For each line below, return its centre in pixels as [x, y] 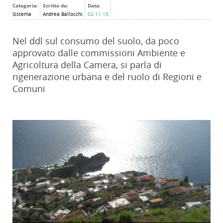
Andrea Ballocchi [63, 14]
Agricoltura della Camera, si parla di [87, 65]
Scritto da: [56, 6]
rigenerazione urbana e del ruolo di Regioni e [107, 77]
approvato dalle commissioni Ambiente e [99, 53]
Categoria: [25, 6]
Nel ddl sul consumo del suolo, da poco [96, 41]
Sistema [22, 14]
